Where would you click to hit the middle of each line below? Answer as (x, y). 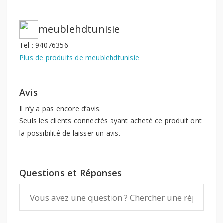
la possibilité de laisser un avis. (70, 133)
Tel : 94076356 (44, 45)
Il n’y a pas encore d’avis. (60, 109)
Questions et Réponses (71, 173)
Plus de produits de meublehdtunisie (79, 58)
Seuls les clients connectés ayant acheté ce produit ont (111, 121)
